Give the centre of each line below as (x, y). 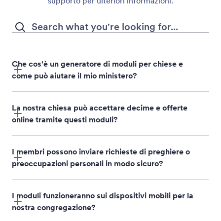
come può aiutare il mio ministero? (74, 75)
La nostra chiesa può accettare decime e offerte (100, 107)
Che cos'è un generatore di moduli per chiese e (97, 63)
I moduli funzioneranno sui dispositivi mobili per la (103, 195)
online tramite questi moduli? (65, 119)
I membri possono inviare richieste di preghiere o (101, 151)
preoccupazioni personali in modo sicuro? (87, 163)
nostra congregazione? (54, 207)
